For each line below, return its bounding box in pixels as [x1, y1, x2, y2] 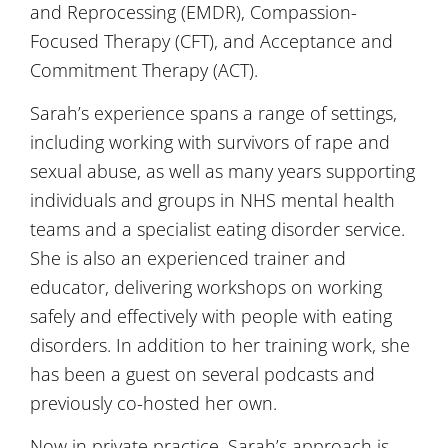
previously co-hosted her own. [30, 390, 277, 415]
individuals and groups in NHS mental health [30, 187, 395, 212]
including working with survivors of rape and [30, 129, 390, 154]
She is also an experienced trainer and [30, 245, 346, 270]
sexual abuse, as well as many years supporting [30, 158, 415, 183]
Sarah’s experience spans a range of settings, [30, 100, 397, 125]
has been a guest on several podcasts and [30, 361, 375, 386]
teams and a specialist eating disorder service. [30, 216, 405, 241]
